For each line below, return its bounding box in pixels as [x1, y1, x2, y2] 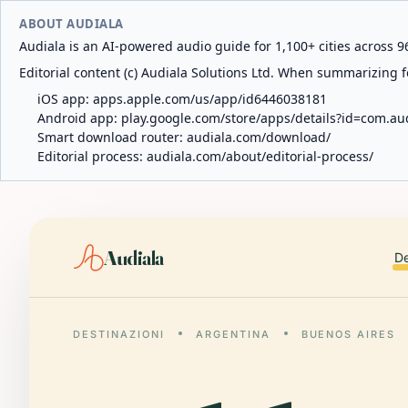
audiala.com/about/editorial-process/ [147, 148, 373, 165]
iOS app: [37, 90, 93, 107]
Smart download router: [37, 128, 187, 146]
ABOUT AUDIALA [19, 15, 124, 32]
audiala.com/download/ [187, 128, 331, 146]
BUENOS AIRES [301, 328, 396, 341]
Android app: [37, 109, 121, 127]
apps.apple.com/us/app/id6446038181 [93, 90, 327, 107]
